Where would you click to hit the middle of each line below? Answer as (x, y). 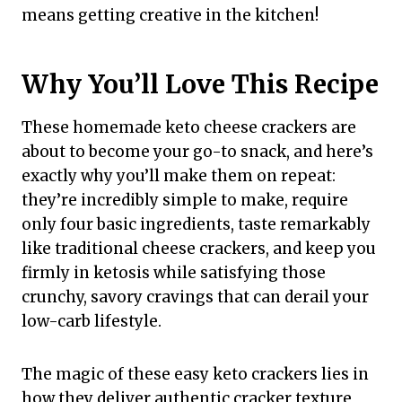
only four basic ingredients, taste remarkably (196, 225)
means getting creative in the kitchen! (170, 16)
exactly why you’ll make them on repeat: (179, 176)
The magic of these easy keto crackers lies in (195, 375)
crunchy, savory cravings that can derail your (195, 297)
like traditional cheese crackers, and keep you (199, 249)
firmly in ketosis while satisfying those (174, 273)
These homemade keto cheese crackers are (189, 128)
